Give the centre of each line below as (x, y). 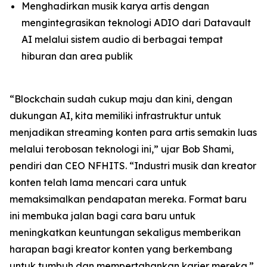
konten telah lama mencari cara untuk (98, 183)
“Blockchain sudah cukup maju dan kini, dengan (121, 99)
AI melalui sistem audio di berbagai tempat (122, 40)
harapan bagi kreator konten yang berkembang (121, 249)
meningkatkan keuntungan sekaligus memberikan (125, 233)
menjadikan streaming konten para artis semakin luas (133, 133)
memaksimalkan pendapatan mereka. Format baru (128, 199)
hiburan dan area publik (77, 56)
